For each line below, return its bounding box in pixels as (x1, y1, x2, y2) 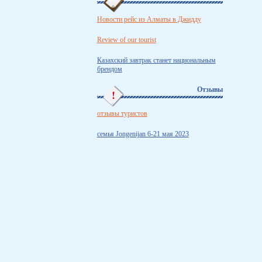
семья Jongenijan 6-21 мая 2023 (96, 129, 189, 138)
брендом (96, 64, 122, 73)
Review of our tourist (96, 35, 156, 44)
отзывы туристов (96, 109, 147, 118)
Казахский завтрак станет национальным (96, 56, 216, 64)
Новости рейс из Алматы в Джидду (96, 15, 201, 23)
